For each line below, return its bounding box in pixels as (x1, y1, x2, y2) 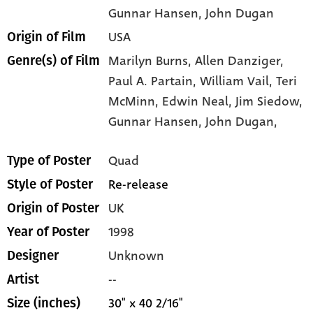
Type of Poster (7, 153, 91, 169)
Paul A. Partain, (108, 72, 201, 91)
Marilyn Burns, (108, 52, 196, 71)
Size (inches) (7, 296, 80, 312)
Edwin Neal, (162, 92, 236, 111)
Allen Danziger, (195, 52, 284, 71)
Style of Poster (7, 177, 93, 193)
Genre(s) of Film (7, 53, 100, 69)
